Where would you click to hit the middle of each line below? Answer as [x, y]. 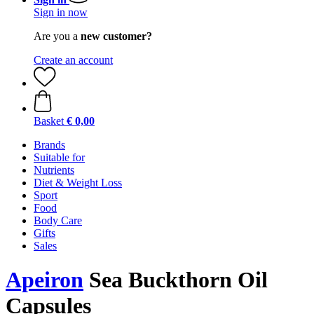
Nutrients [54, 170]
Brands [49, 145]
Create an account [73, 60]
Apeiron [45, 280]
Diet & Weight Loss [78, 183]
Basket [49, 121]
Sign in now [61, 12]
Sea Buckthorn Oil [176, 280]
